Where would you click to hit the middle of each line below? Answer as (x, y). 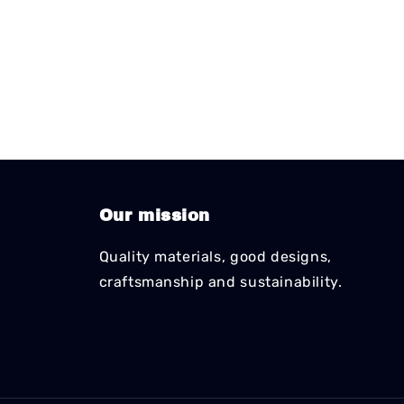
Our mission (155, 216)
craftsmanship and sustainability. (220, 282)
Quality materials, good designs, (215, 257)
